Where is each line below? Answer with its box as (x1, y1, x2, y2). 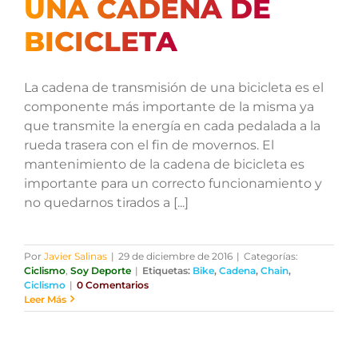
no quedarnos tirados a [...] (23, 194, 189, 210)
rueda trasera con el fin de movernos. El (23, 137, 274, 153)
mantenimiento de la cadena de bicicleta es (23, 156, 304, 172)
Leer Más (23, 292, 66, 305)
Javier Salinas (43, 249, 107, 262)
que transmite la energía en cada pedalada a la (23, 117, 320, 133)
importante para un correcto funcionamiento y (23, 175, 322, 191)
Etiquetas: (141, 264, 193, 276)
